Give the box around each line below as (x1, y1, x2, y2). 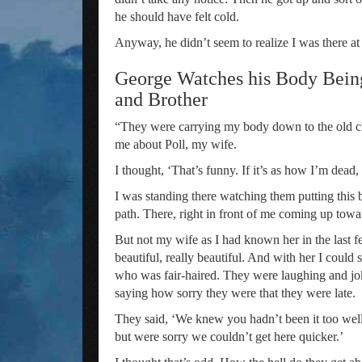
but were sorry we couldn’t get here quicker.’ (115, 330, 343, 343)
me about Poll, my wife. (115, 137, 240, 151)
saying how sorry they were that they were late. (115, 286, 356, 300)
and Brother (115, 89, 208, 110)
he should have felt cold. (115, 10, 242, 23)
